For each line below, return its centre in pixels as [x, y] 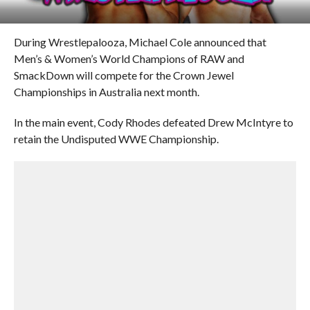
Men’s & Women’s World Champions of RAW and [129, 58]
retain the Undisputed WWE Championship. [116, 139]
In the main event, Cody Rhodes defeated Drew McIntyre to [153, 122]
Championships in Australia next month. [106, 92]
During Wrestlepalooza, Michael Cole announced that [140, 42]
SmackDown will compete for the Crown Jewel [124, 75]
